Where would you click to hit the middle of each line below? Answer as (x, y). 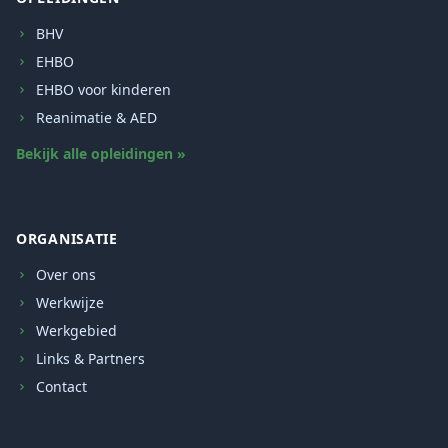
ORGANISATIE (67, 238)
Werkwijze (70, 302)
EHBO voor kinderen (103, 89)
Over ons (66, 274)
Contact (61, 386)
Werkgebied (76, 330)
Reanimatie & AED (96, 117)
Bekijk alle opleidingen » (101, 153)
